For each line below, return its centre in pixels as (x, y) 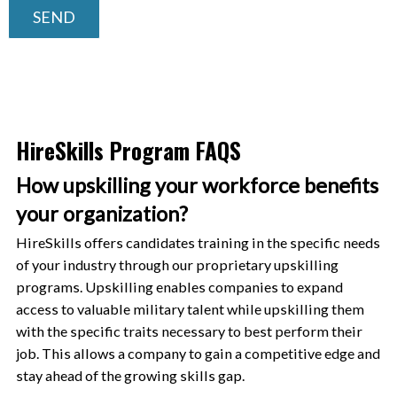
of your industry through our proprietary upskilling (177, 264)
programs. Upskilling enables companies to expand (179, 286)
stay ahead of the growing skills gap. (130, 375)
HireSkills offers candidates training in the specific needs (198, 242)
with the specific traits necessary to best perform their (189, 331)
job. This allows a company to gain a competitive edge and (198, 353)
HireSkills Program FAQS (128, 151)
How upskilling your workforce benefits (197, 185)
